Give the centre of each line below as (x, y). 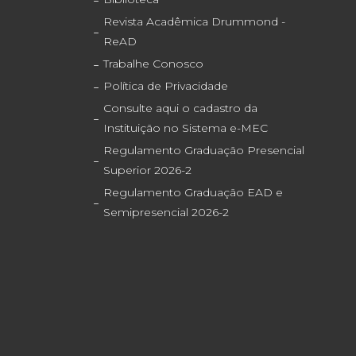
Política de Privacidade (165, 86)
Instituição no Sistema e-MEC (185, 128)
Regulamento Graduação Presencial (203, 151)
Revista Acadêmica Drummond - (194, 22)
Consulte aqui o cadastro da (180, 108)
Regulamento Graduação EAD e (193, 193)
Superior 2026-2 (147, 170)
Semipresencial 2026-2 (166, 213)
